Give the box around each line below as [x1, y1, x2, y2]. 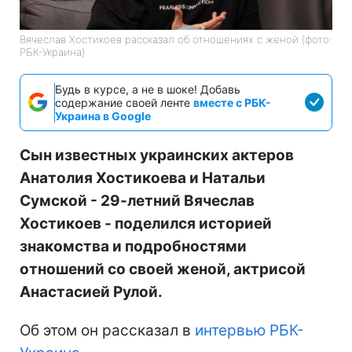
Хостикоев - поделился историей [20, 214, 272, 233]
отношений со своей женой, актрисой [20, 259, 306, 278]
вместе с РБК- [193, 95, 271, 109]
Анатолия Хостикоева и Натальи [20, 168, 266, 187]
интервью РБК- [195, 321, 304, 339]
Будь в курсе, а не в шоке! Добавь [55, 82, 240, 96]
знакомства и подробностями [20, 236, 247, 255]
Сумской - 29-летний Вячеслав [20, 191, 255, 210]
